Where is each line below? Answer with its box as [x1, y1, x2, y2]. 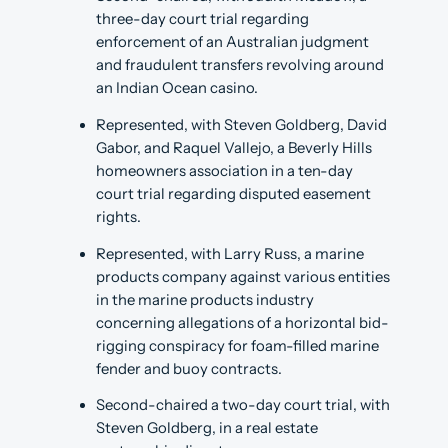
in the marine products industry [96, 290, 314, 309]
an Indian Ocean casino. [96, 79, 258, 98]
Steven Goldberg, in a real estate [96, 419, 318, 438]
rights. [96, 208, 141, 227]
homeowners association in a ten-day [96, 162, 353, 181]
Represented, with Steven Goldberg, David [96, 116, 387, 135]
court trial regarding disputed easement [96, 185, 371, 204]
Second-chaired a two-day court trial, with [96, 396, 390, 415]
